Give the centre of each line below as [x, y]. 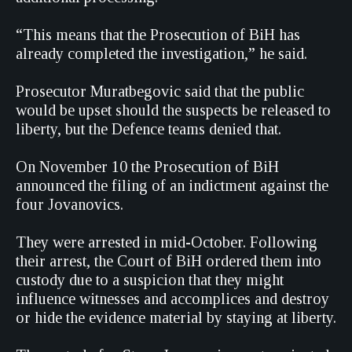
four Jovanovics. [70, 204]
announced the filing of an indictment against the [172, 185]
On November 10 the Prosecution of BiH [147, 167]
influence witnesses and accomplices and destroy [172, 299]
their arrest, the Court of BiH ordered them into [169, 261]
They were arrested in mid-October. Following [167, 242]
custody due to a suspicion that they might [150, 280]
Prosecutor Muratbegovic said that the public [160, 91]
